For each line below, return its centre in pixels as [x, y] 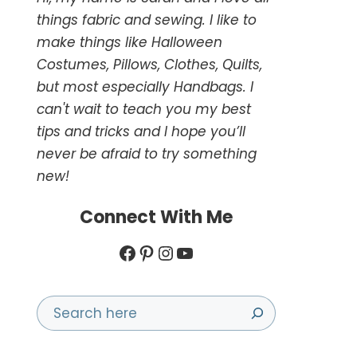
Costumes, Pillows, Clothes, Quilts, [149, 64]
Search [62, 308]
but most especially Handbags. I [145, 86]
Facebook [164, 252]
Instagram [206, 252]
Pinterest [178, 252]
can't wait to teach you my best [144, 109]
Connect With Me [156, 218]
